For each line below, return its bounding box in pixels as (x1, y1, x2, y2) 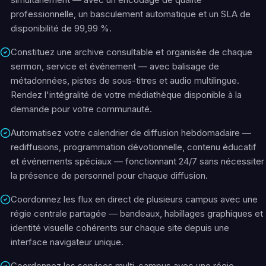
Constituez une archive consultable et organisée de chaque (11, 46, 252, 58)
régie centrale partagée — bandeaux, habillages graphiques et (11, 208, 263, 220)
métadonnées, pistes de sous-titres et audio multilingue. (11, 75, 239, 87)
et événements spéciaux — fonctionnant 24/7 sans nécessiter (11, 156, 264, 167)
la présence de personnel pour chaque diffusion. (11, 170, 208, 182)
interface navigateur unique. (11, 236, 123, 248)
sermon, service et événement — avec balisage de (11, 61, 219, 72)
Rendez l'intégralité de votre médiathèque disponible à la (11, 89, 242, 101)
